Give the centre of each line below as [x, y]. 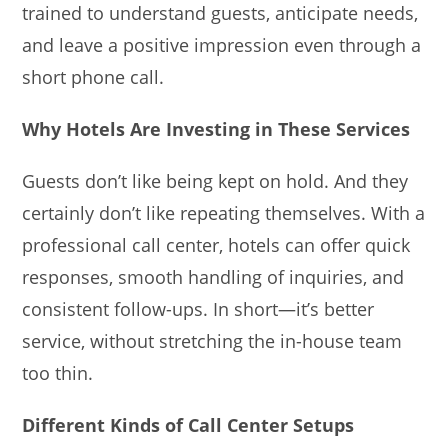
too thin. [58, 372]
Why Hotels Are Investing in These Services [216, 128]
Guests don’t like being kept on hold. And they [215, 180]
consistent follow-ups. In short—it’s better [198, 308]
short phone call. [93, 76]
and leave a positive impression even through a [222, 44]
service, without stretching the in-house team [212, 340]
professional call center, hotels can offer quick [216, 244]
